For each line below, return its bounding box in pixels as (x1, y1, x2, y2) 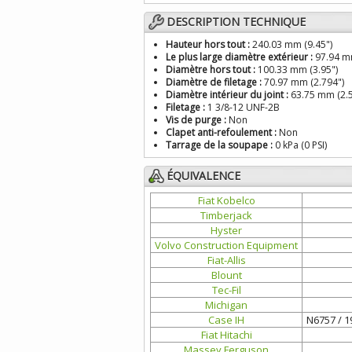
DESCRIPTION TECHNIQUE (167, 14, 306, 29)
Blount (211, 268, 242, 282)
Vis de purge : (166, 113, 226, 126)
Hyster (211, 223, 242, 237)
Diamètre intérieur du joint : (166, 88, 288, 101)
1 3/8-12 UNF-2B (205, 101, 280, 114)
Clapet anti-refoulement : (166, 126, 277, 139)
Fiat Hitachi (200, 328, 252, 342)
